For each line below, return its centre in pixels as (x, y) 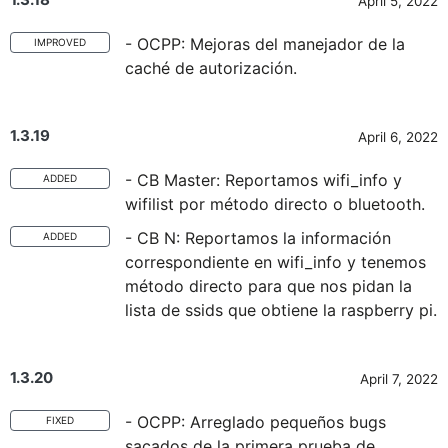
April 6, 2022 (398, 137)
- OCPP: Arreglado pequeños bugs (255, 422)
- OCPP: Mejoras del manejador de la (265, 44)
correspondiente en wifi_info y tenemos (275, 262)
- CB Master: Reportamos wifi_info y (263, 180)
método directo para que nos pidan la (268, 286)
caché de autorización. (211, 68)
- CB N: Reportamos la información (258, 238)
